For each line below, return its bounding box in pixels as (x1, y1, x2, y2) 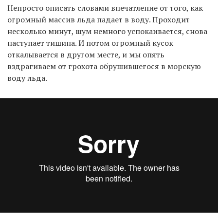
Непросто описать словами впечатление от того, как (7, 2, 203, 13)
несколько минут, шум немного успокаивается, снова (7, 25, 207, 36)
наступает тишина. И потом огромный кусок (7, 37, 173, 48)
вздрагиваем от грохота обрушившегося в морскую (7, 60, 201, 72)
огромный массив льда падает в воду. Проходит (7, 14, 190, 25)
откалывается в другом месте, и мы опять (7, 49, 164, 60)
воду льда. (7, 72, 47, 83)
